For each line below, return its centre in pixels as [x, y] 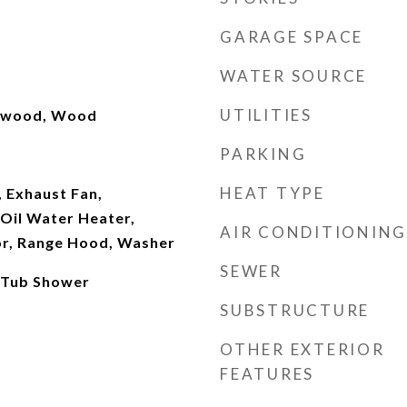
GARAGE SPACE [292, 37]
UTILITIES [266, 115]
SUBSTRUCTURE [295, 310]
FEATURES [267, 374]
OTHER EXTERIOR [303, 349]
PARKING [263, 154]
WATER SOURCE [293, 76]
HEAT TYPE [273, 193]
